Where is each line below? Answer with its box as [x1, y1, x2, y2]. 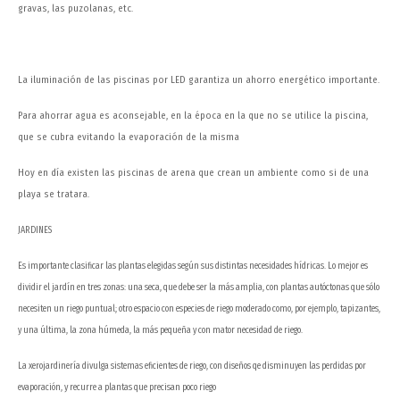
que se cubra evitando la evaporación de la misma [18, 131, 239, 144]
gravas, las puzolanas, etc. [18, 3, 133, 15]
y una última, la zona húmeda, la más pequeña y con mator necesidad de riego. [18, 325, 303, 337]
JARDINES [18, 225, 52, 237]
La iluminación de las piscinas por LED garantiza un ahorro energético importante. [18, 74, 379, 87]
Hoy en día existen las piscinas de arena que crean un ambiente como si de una [18, 167, 369, 179]
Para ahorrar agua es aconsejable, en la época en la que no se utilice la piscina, [18, 110, 368, 122]
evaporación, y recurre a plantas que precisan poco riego [18, 382, 216, 394]
